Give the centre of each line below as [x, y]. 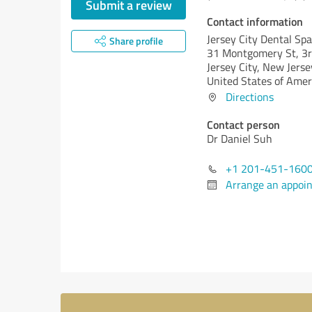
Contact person [243, 124]
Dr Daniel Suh [240, 139]
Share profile [136, 41]
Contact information [255, 21]
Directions [250, 97]
